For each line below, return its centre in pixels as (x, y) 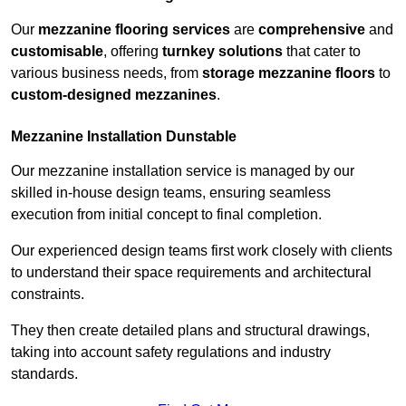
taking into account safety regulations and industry (171, 353)
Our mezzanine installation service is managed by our (183, 171)
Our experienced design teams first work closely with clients (202, 251)
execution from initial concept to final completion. (166, 215)
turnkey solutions (222, 52)
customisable (57, 52)
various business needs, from (106, 73)
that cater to (322, 52)
